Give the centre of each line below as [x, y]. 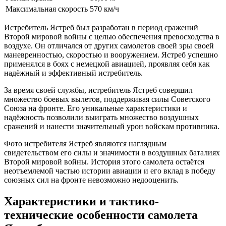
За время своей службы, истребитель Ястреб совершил [98, 90]
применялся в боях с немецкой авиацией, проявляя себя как [107, 64]
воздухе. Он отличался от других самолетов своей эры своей [109, 46]
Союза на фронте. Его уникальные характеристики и [96, 108]
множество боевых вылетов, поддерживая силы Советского [107, 99]
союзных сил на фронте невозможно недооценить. [91, 180]
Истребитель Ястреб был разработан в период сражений [101, 28]
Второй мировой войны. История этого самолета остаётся [104, 162]
